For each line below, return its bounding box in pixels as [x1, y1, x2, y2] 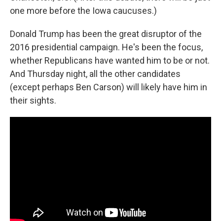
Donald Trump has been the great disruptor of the [10, 29, 202, 39]
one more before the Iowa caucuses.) [10, 5, 157, 16]
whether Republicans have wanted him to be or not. [10, 55, 210, 66]
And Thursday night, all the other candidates [10, 69, 181, 79]
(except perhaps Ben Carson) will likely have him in [10, 82, 207, 93]
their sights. [10, 95, 56, 106]
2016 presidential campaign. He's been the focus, [10, 42, 203, 53]
